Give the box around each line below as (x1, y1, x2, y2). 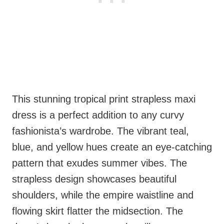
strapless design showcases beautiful (12, 173, 176, 185)
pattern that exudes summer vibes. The (12, 157, 187, 169)
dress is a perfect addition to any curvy (12, 109, 184, 121)
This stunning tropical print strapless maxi (12, 93, 195, 105)
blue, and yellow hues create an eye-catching (12, 141, 212, 153)
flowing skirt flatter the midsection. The (12, 205, 183, 217)
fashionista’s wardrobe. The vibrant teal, (12, 125, 189, 137)
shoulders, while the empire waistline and (12, 189, 193, 201)
